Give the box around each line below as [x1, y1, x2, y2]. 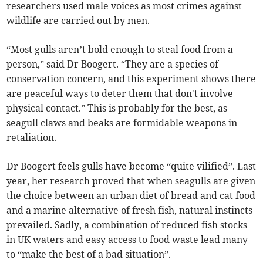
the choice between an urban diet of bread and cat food [6, 189, 256, 201]
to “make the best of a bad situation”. [6, 248, 171, 260]
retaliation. [6, 131, 57, 143]
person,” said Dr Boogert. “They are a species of [6, 58, 219, 70]
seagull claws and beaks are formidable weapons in [6, 116, 238, 129]
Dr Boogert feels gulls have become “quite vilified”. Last [6, 160, 257, 172]
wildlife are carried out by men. [6, 14, 150, 26]
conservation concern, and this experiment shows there [6, 72, 257, 85]
